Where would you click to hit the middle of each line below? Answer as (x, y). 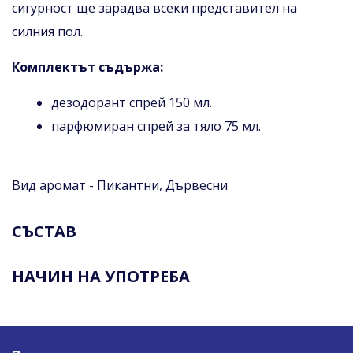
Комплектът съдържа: (87, 67)
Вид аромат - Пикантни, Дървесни (120, 185)
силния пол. (47, 31)
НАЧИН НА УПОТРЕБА (101, 276)
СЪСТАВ (44, 231)
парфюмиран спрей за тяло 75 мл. (156, 126)
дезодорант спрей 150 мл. (132, 102)
